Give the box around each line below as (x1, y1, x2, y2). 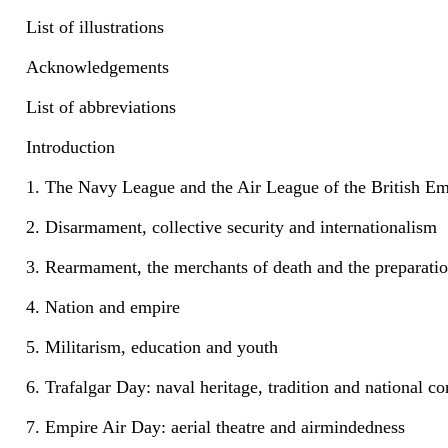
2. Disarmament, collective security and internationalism (26, 216, 437, 237)
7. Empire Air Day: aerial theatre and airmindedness (26, 416, 405, 437)
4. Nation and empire (26, 296, 180, 317)
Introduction (26, 136, 115, 157)
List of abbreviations (26, 96, 176, 117)
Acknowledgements (26, 57, 169, 77)
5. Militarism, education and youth (26, 336, 278, 357)
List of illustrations (26, 17, 164, 38)
